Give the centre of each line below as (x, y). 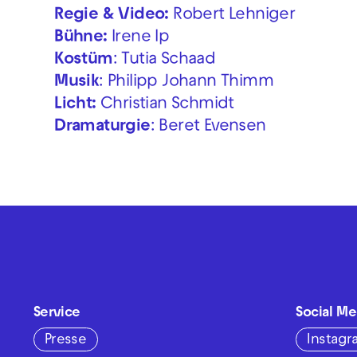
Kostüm (84, 60)
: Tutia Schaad (164, 60)
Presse (65, 340)
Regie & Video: (112, 16)
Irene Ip (138, 38)
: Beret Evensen (208, 127)
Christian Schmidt (165, 105)
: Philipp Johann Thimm (186, 82)
